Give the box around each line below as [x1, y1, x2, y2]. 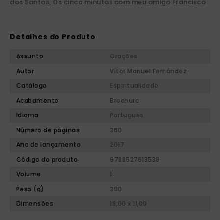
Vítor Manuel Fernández [110, 67, 187, 76]
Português [110, 111, 144, 120]
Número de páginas [16, 126, 80, 135]
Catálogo [16, 82, 47, 90]
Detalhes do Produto [10, 32, 96, 42]
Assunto [16, 52, 44, 61]
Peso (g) [16, 185, 44, 193]
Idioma [16, 111, 39, 120]
